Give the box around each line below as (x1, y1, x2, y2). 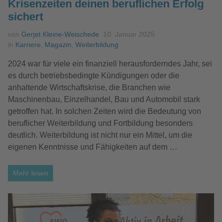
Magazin (45, 40, 71, 49)
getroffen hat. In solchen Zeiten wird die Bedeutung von (8, 107, 201, 115)
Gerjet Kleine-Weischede (21, 30, 99, 38)
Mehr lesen (13, 168, 48, 177)
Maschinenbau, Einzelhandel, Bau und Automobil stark (8, 95, 200, 104)
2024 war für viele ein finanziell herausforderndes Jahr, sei (8, 59, 212, 68)
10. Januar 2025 (103, 30, 155, 38)
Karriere (15, 40, 41, 49)
